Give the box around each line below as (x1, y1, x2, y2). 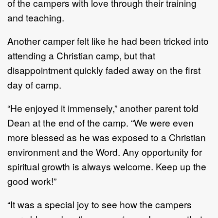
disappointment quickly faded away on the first (7, 63, 200, 76)
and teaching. (7, 10, 64, 24)
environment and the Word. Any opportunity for (7, 145, 202, 158)
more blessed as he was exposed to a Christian (7, 130, 206, 144)
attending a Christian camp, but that (7, 48, 155, 62)
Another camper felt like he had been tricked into (7, 34, 209, 47)
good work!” (7, 174, 56, 187)
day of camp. (7, 77, 61, 91)
